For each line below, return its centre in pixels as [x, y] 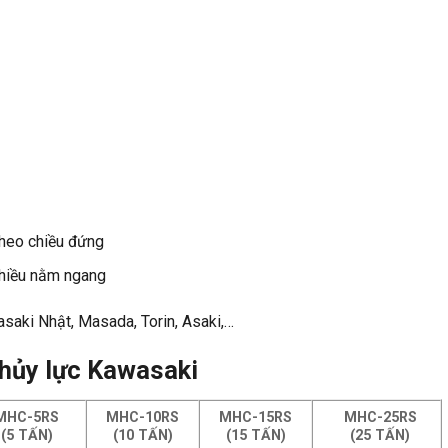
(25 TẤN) [380, 435]
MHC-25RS [380, 417]
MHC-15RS [255, 417]
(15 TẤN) [255, 435]
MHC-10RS [142, 417]
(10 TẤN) [142, 435]
